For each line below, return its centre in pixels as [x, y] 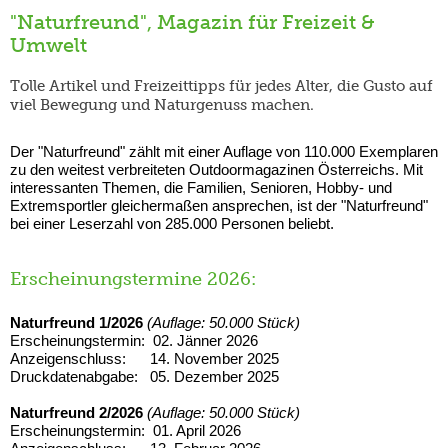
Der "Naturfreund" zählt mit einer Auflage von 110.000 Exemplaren [224, 151]
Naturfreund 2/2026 [76, 412]
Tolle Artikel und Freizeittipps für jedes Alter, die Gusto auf [221, 85]
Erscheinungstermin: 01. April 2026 [125, 430]
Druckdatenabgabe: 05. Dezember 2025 [144, 376]
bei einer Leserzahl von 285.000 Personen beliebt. [172, 223]
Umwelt [48, 45]
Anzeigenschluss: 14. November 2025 [144, 358]
